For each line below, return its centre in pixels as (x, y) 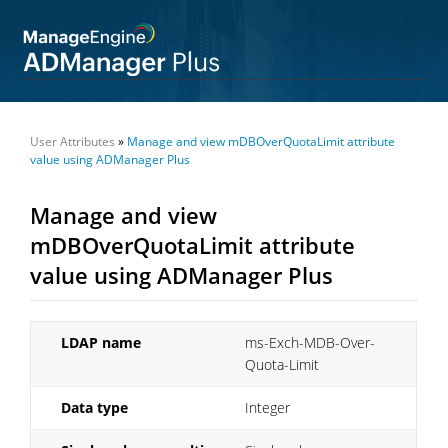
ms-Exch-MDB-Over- (310, 342)
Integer (268, 407)
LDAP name (101, 342)
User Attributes (73, 141)
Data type (95, 407)
